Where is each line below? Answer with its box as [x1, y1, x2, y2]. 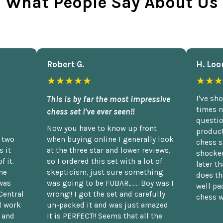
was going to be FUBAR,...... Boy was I [47, 178, 174, 188]
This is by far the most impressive [47, 94, 170, 104]
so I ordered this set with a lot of [47, 156, 162, 166]
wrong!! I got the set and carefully [47, 189, 165, 199]
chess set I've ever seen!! [47, 106, 134, 116]
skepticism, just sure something [47, 167, 163, 177]
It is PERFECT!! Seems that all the [47, 211, 162, 221]
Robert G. [47, 59, 84, 69]
